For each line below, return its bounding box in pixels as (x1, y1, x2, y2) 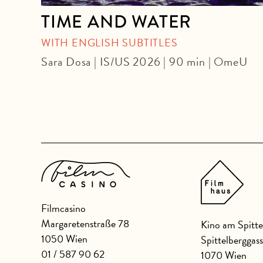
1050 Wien (41, 231, 87, 247)
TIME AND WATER (41, 9, 192, 35)
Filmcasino (41, 200, 86, 217)
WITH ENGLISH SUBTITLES (41, 35, 178, 51)
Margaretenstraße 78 (41, 215, 129, 232)
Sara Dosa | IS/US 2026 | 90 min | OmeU (41, 53, 248, 71)
